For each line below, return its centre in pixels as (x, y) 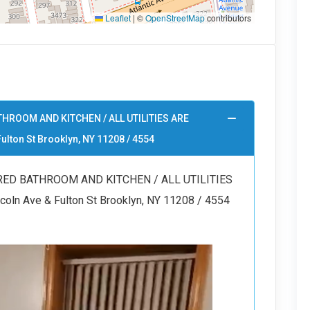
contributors (228, 17)
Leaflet (117, 17)
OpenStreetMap (175, 17)
